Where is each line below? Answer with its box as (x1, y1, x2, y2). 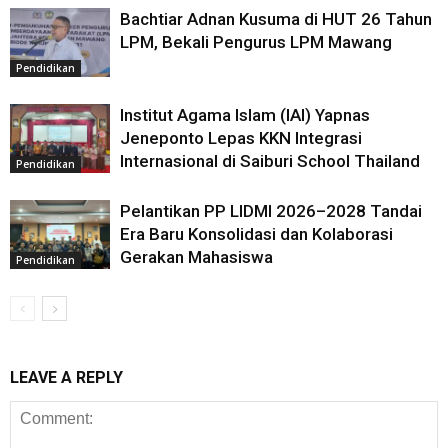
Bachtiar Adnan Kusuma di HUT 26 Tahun (120, 9, 432, 29)
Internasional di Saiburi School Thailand (120, 151, 420, 171)
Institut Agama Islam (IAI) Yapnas (120, 105, 370, 125)
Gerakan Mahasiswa (120, 247, 273, 267)
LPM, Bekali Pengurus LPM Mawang (120, 32, 392, 52)
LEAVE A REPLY (10, 368, 123, 387)
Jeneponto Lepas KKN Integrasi (120, 128, 362, 148)
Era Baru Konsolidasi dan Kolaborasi (120, 224, 393, 244)
